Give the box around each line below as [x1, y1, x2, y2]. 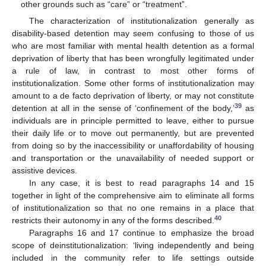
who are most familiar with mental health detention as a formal [12, 41, 254, 51]
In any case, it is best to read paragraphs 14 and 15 [28, 178, 254, 188]
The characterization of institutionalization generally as [28, 16, 254, 26]
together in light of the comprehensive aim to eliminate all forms [12, 191, 254, 201]
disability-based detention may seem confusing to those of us [12, 28, 254, 39]
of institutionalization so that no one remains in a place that [12, 203, 254, 213]
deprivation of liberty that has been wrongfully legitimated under [12, 53, 254, 64]
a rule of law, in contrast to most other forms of [12, 66, 254, 76]
